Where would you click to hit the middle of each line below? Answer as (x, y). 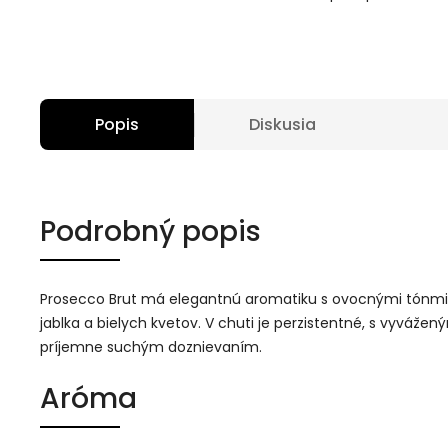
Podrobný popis (150, 231)
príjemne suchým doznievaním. (151, 347)
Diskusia (282, 124)
